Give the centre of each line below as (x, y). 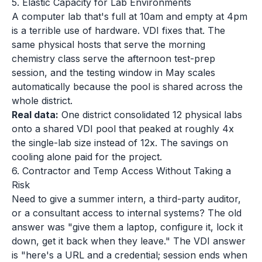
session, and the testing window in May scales (113, 73)
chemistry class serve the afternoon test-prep (113, 58)
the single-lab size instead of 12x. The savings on (120, 143)
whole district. (42, 101)
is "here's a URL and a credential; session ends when (130, 255)
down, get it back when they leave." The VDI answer (129, 241)
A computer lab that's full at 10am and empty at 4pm (130, 16)
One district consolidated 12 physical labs (150, 115)
